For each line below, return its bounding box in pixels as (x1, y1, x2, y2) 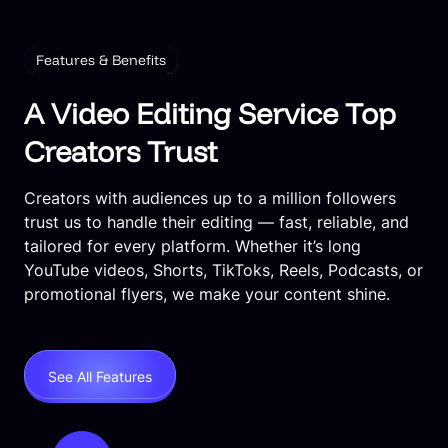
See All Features (48, 368, 152, 386)
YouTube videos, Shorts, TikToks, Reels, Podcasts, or (24, 260, 423, 281)
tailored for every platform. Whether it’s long (24, 236, 361, 257)
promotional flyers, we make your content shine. (24, 284, 390, 305)
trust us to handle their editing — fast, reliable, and (24, 212, 409, 233)
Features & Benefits (36, 51, 166, 70)
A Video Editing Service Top (24, 95, 396, 132)
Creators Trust (24, 133, 217, 170)
